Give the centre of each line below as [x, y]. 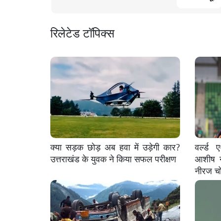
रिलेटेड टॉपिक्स [82, 32]
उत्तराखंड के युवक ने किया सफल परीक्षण [113, 158]
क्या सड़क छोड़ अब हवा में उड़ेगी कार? [115, 146]
